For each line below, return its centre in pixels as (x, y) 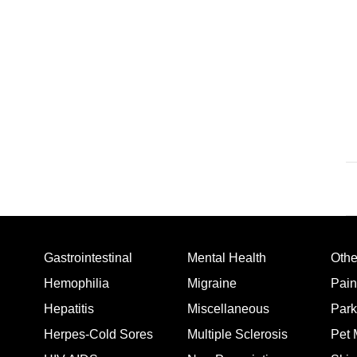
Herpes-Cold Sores (98, 334)
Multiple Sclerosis (237, 334)
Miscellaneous (228, 309)
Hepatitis (69, 309)
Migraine (212, 283)
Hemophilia (76, 283)
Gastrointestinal (88, 258)
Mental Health (227, 258)
